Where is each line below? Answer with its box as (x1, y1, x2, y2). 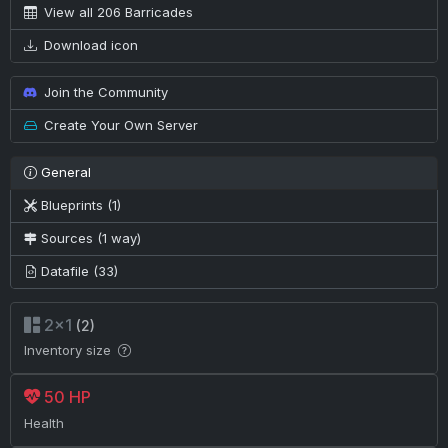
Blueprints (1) (40, 197, 121, 214)
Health (23, 414, 64, 431)
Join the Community (40, 84, 168, 101)
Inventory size (23, 342, 115, 359)
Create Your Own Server (40, 117, 198, 134)
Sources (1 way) (40, 230, 141, 247)
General (36, 164, 91, 181)
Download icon (40, 37, 138, 54)
